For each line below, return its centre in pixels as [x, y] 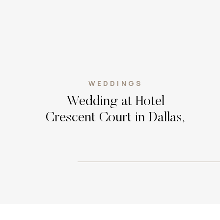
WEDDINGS [115, 83]
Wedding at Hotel [115, 102]
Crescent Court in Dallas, [115, 118]
